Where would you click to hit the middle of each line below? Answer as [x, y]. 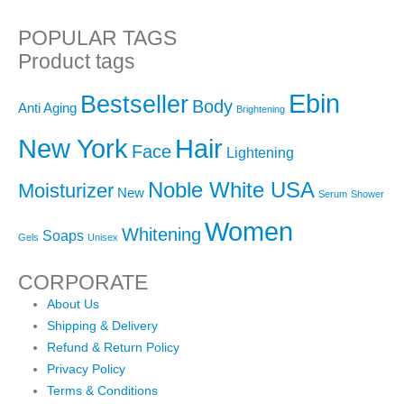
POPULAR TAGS [97, 37]
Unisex [103, 237]
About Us [73, 303]
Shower [367, 193]
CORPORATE [83, 282]
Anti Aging [47, 108]
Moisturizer [66, 190]
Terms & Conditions [102, 390]
